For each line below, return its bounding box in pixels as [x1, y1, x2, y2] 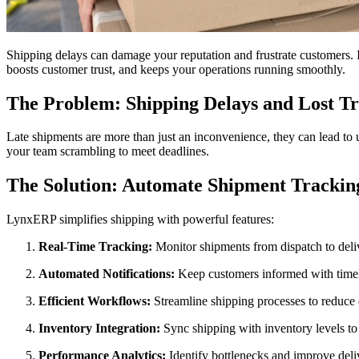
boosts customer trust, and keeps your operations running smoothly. [6, 62, 345, 76]
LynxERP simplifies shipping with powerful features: [6, 212, 274, 227]
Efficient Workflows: [38, 294, 154, 309]
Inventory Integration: [38, 321, 163, 336]
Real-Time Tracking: [38, 240, 155, 254]
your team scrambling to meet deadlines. [6, 144, 209, 159]
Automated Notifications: [38, 267, 178, 281]
